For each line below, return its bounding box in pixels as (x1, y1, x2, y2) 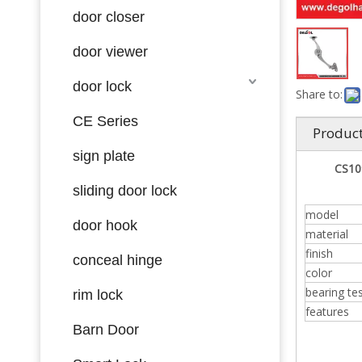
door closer (73, 8, 145, 25)
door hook (73, 217, 137, 234)
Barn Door (73, 321, 139, 338)
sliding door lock (73, 182, 177, 199)
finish (305, 245, 333, 261)
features (305, 303, 349, 319)
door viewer (73, 43, 148, 60)
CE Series (73, 112, 138, 129)
